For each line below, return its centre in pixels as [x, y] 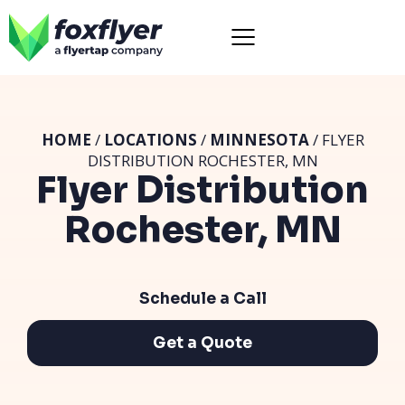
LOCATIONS [150, 139]
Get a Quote [202, 343]
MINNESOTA [259, 139]
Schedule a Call [202, 298]
